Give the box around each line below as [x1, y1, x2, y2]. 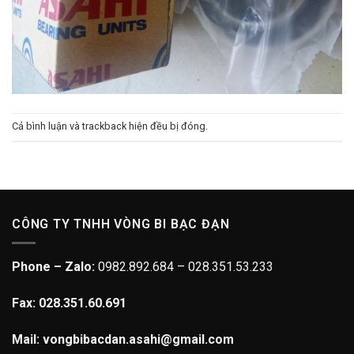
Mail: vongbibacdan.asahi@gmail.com [12, 331, 234, 347]
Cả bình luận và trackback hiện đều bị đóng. [12, 120, 208, 133]
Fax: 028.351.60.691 [12, 296, 126, 311]
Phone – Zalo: [12, 259, 98, 275]
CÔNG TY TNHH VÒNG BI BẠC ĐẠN [12, 216, 230, 232]
